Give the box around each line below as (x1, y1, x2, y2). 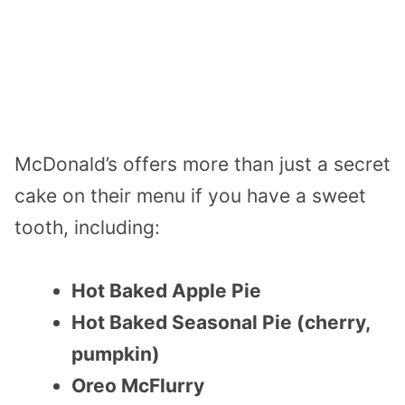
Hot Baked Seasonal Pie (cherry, (71, 311, 370, 334)
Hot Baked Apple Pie (71, 279, 261, 303)
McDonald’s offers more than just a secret (14, 152, 391, 175)
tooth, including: (14, 215, 160, 239)
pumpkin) (71, 343, 160, 366)
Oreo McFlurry (71, 374, 204, 398)
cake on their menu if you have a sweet (14, 184, 366, 207)
